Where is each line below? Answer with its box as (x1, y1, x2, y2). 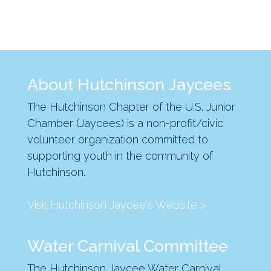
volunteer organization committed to (27, 133, 208, 146)
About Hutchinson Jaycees (27, 75, 231, 94)
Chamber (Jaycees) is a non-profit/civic (27, 117, 223, 129)
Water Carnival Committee (27, 237, 228, 256)
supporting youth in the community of (27, 149, 213, 162)
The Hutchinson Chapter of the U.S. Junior (27, 100, 235, 113)
